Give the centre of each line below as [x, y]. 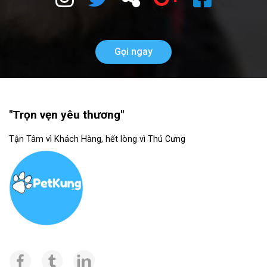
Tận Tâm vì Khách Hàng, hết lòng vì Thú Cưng [97, 139]
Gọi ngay [133, 52]
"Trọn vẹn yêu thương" [66, 115]
